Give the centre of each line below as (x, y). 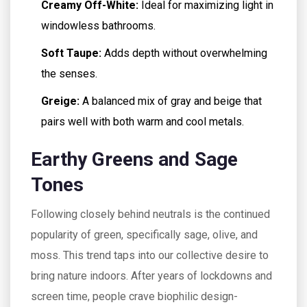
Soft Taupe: (71, 53)
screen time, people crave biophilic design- (134, 296)
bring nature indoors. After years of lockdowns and (151, 276)
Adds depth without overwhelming (184, 53)
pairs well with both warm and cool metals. (143, 122)
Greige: (60, 101)
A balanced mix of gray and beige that (171, 101)
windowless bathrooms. (98, 26)
